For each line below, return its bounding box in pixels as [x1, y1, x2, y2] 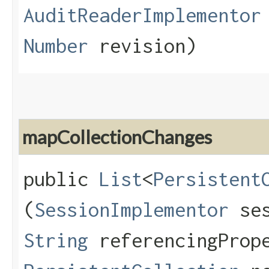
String [23, 229, 88, 252]
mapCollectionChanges [22, 125, 212, 149]
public [23, 168, 99, 191]
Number [23, 34, 88, 58]
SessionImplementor [34, 198, 229, 222]
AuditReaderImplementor [23, 4, 261, 27]
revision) [88, 34, 196, 58]
